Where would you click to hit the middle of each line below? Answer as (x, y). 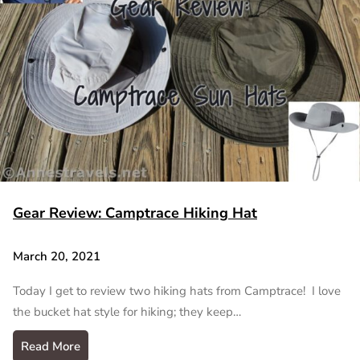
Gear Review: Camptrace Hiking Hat (135, 213)
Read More (51, 347)
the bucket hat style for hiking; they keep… (127, 312)
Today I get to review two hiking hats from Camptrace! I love (177, 291)
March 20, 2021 (57, 256)
